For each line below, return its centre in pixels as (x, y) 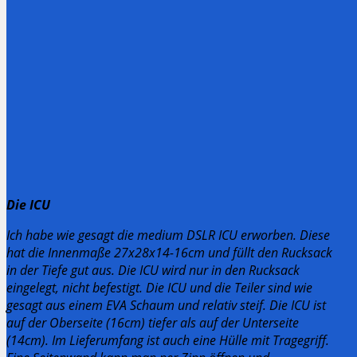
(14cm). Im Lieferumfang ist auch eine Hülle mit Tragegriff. (168, 340)
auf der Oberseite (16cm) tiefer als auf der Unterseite (153, 322)
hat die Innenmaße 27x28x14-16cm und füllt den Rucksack (169, 252)
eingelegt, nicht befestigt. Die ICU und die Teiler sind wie (159, 287)
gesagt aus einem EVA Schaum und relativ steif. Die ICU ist (166, 305)
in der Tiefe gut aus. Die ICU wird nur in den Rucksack (153, 270)
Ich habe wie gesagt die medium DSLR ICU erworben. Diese (168, 235)
